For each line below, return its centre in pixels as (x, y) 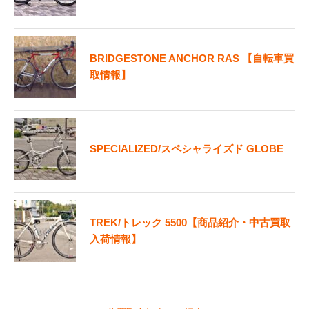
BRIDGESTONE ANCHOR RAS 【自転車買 (192, 59)
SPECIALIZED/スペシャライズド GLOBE (187, 149)
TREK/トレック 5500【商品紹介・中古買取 (190, 223)
